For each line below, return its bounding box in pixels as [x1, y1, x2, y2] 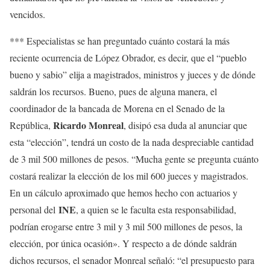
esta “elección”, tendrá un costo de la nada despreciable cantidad [10, 136, 254, 149]
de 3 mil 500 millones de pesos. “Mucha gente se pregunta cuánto [10, 152, 259, 166]
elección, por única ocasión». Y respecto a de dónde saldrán [10, 237, 237, 250]
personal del [10, 203, 58, 216]
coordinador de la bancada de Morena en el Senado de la [10, 102, 225, 115]
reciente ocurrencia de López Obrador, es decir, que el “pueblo [10, 51, 246, 64]
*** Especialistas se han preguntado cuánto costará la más [10, 34, 230, 48]
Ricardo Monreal [53, 118, 124, 133]
